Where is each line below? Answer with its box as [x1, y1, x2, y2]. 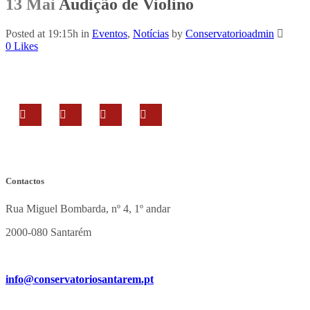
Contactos [6, 176, 44, 187]
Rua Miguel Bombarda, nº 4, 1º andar [6, 202, 170, 215]
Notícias [133, 28, 169, 40]
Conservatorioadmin [185, 28, 274, 40]
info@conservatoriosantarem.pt [6, 273, 154, 285]
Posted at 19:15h [6, 28, 78, 40]
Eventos [92, 28, 127, 40]
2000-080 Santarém [6, 226, 91, 238]
